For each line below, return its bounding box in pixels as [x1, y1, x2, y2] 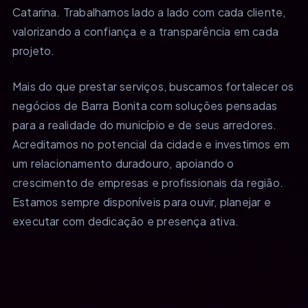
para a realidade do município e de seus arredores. [12, 117, 277, 132]
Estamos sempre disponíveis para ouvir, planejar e [12, 194, 271, 209]
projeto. [12, 43, 55, 58]
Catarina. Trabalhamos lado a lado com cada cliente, [12, 4, 286, 19]
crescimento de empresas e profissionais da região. [12, 175, 283, 190]
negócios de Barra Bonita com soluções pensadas [12, 98, 278, 113]
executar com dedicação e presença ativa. [12, 213, 239, 228]
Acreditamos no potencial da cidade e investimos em [12, 136, 290, 151]
